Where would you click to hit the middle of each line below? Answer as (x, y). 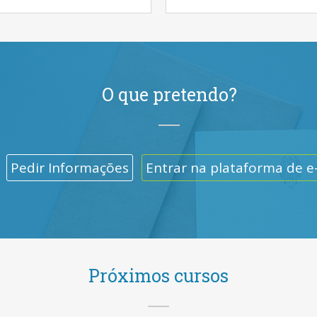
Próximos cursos (158, 276)
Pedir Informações (70, 168)
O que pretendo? (169, 94)
